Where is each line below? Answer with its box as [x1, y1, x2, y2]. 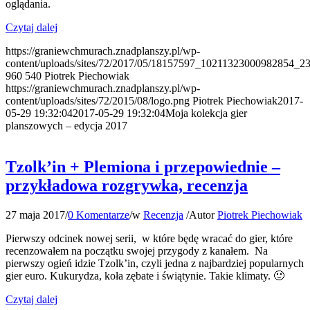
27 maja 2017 [6, 209, 65, 221]
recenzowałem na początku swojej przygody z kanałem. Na [6, 245, 268, 257]
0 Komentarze [68, 209, 129, 221]
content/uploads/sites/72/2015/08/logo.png [6, 94, 190, 107]
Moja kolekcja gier [165, 107, 247, 119]
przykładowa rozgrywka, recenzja [6, 176, 248, 195]
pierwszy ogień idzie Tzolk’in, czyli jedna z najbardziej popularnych [6, 257, 304, 270]
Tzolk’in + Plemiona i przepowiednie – [6, 158, 280, 176]
